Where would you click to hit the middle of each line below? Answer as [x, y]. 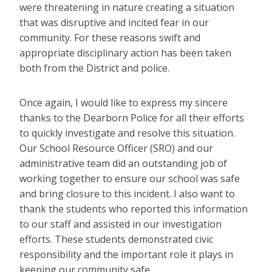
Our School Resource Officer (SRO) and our [116, 148]
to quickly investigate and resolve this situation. [127, 133]
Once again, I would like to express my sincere [124, 103]
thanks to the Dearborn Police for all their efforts [132, 118]
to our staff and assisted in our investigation [121, 224]
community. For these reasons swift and [110, 38]
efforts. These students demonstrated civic [116, 240]
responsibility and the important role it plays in [126, 255]
